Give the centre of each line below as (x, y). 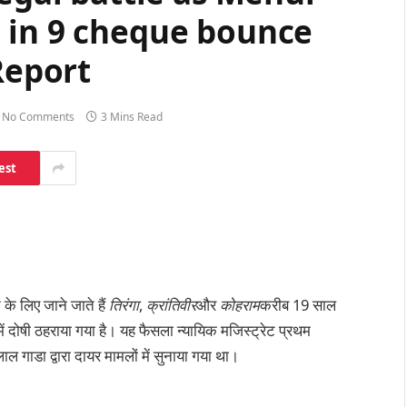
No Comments (38, 117)
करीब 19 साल (298, 304)
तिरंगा (124, 304)
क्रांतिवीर (171, 304)
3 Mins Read (132, 117)
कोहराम (240, 304)
